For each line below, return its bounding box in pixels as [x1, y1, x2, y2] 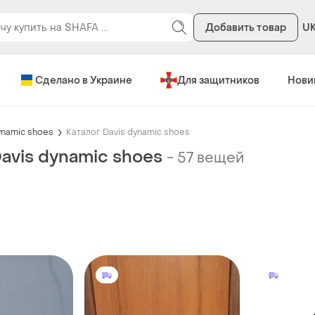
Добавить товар [205, 20, 286, 34]
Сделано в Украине [34, 73, 132, 87]
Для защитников [176, 73, 259, 87]
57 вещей [177, 148, 244, 167]
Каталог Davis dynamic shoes [66, 126, 190, 138]
